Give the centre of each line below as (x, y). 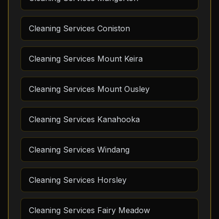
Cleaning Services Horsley (78, 180)
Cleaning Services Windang (79, 150)
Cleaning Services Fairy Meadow (89, 210)
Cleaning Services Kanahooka (84, 119)
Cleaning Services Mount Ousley (89, 89)
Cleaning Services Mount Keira (86, 59)
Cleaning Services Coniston (79, 28)
